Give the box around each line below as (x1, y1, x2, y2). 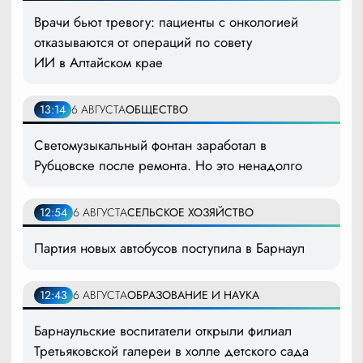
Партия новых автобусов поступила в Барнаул (34, 238, 305, 258)
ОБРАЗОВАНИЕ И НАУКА (127, 287, 259, 304)
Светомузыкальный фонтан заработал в (34, 135, 267, 156)
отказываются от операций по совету (34, 32, 252, 53)
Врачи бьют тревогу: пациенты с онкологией (34, 12, 298, 32)
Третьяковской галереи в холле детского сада (34, 341, 309, 361)
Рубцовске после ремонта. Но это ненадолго (34, 156, 302, 176)
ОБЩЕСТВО (126, 101, 188, 118)
